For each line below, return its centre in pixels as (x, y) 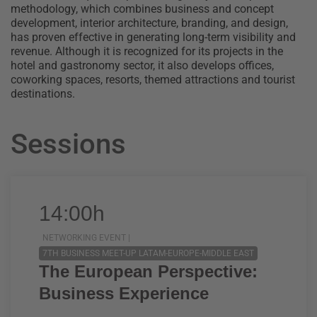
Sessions (68, 144)
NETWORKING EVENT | (86, 238)
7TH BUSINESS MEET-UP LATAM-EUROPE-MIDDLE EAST (148, 253)
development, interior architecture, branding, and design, (149, 23)
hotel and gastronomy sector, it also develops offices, (142, 65)
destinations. (43, 94)
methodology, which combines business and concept (142, 9)
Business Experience (124, 293)
